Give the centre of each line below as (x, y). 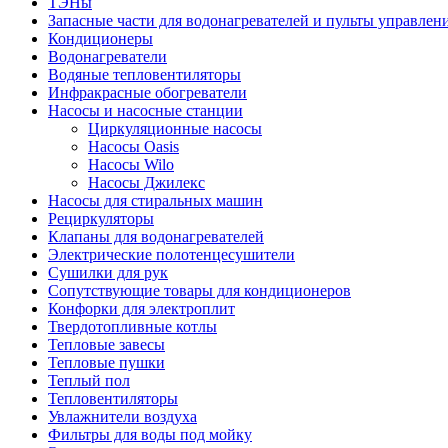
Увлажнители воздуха (122, 417)
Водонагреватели (107, 57)
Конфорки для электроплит (141, 309)
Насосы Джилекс (146, 183)
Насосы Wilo (131, 165)
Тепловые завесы (106, 345)
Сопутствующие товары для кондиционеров (199, 291)
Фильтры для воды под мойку (150, 435)
